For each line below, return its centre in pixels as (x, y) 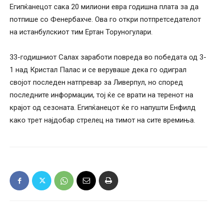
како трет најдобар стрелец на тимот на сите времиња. (102, 120)
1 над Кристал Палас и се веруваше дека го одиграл (98, 70)
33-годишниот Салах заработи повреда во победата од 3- (108, 57)
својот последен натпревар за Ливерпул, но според (96, 83)
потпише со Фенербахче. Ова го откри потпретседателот (105, 20)
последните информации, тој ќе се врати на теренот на (101, 95)
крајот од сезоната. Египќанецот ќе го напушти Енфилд (103, 108)
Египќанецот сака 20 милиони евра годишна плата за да (104, 7)
